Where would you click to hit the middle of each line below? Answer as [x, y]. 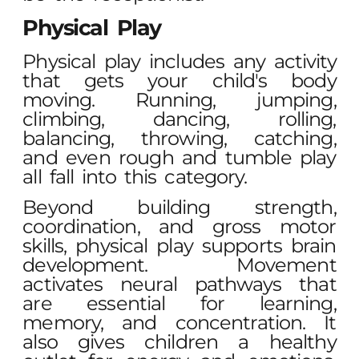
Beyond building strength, [179, 208]
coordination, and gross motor [179, 227]
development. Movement [179, 265]
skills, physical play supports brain [179, 246]
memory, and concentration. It [179, 323]
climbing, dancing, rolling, [179, 119]
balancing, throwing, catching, [179, 138]
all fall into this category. [135, 176]
